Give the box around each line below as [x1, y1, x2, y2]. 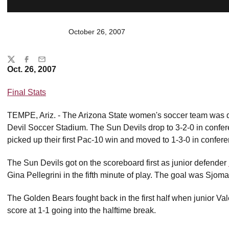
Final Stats [7, 88, 46, 97]
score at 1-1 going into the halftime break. [7, 206, 156, 215]
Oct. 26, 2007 [7, 65, 56, 74]
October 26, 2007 [68, 28, 125, 36]
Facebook [22, 59, 54, 68]
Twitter [7, 59, 28, 68]
